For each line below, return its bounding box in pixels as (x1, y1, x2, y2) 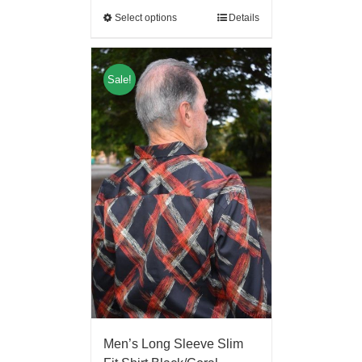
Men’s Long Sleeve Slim (103, 336, 243, 351)
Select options (114, 11, 177, 23)
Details (228, 11, 259, 23)
